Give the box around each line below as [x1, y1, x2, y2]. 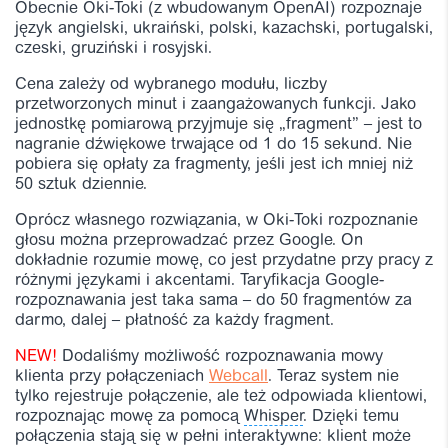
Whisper [244, 409, 303, 426]
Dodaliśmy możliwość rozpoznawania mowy [62, 349, 383, 366]
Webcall [209, 369, 268, 386]
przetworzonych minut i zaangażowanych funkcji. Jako [15, 97, 416, 114]
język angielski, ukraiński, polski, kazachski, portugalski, [15, 21, 433, 38]
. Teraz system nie [268, 369, 399, 386]
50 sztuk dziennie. [15, 177, 147, 194]
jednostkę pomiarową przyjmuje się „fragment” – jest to [15, 117, 422, 134]
